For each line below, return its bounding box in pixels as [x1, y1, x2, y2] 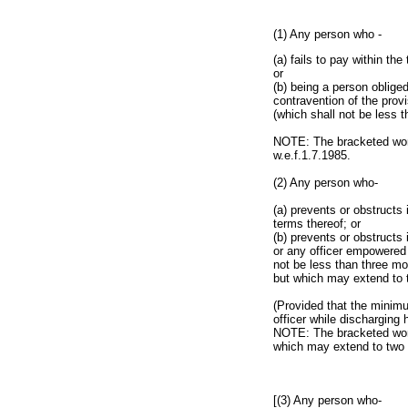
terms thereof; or [273, 217, 361, 231]
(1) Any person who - [273, 27, 382, 41]
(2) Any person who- [273, 176, 378, 190]
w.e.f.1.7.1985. [273, 148, 351, 163]
